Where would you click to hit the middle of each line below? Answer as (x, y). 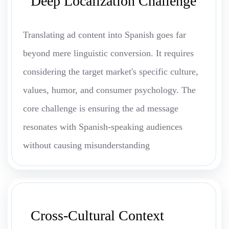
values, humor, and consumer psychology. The (109, 90)
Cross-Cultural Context (97, 216)
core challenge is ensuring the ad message (101, 109)
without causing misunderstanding (86, 145)
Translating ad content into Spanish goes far (105, 35)
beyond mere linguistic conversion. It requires (108, 53)
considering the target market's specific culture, (111, 72)
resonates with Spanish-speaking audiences (103, 127)
